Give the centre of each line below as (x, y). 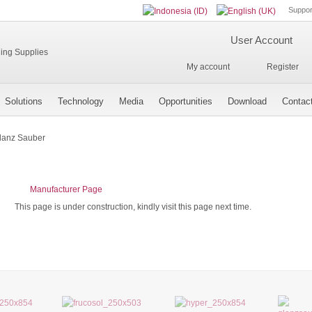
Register (282, 67)
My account (208, 67)
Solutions (24, 101)
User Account (261, 40)
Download (247, 101)
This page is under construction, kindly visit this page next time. (133, 207)
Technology (81, 101)
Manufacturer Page (66, 189)
